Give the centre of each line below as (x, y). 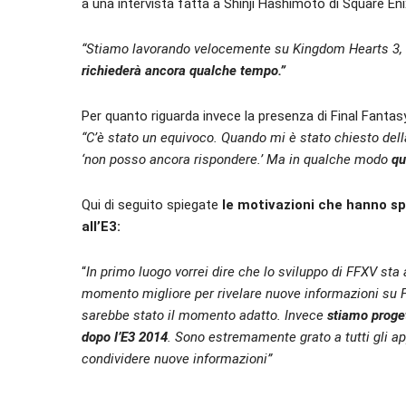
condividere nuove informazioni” (177, 359)
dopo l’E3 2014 (125, 337)
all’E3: (101, 227)
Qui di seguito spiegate (152, 205)
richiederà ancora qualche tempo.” (184, 71)
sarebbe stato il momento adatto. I (185, 315)
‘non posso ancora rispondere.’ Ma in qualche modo (237, 159)
